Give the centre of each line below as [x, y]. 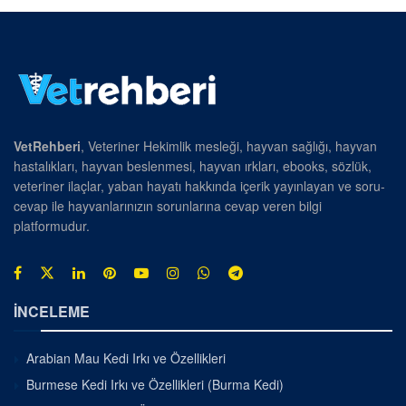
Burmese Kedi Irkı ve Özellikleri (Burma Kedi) [155, 384]
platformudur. [52, 225]
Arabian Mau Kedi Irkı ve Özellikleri [126, 358]
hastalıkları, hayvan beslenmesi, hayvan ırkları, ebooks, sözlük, [193, 165]
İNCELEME [52, 311]
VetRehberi [47, 145]
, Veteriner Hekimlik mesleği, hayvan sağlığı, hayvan [229, 145]
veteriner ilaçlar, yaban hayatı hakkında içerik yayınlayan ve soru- [199, 185]
